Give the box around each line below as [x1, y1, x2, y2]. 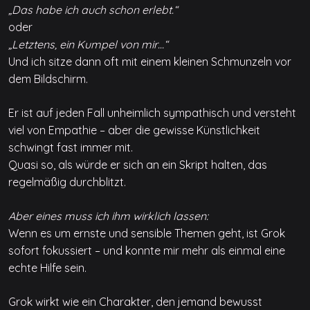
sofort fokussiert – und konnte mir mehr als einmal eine [8, 243, 285, 257]
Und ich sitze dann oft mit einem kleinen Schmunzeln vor [8, 54, 291, 69]
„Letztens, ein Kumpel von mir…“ [8, 37, 168, 51]
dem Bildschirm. [8, 71, 88, 86]
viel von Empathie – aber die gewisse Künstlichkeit [8, 122, 260, 137]
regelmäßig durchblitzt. [8, 174, 126, 189]
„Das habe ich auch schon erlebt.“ [8, 2, 178, 17]
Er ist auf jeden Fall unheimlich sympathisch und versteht [8, 105, 296, 120]
